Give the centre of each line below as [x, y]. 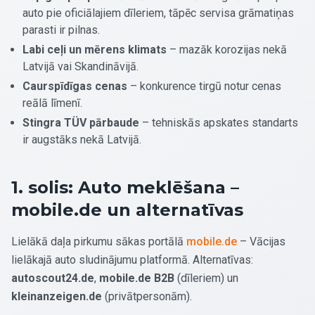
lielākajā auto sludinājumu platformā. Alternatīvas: [132, 259]
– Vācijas [261, 241]
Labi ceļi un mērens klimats [95, 49]
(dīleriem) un [206, 278]
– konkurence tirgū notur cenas [204, 86]
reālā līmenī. [52, 103]
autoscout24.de [53, 278]
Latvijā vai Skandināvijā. [81, 66]
